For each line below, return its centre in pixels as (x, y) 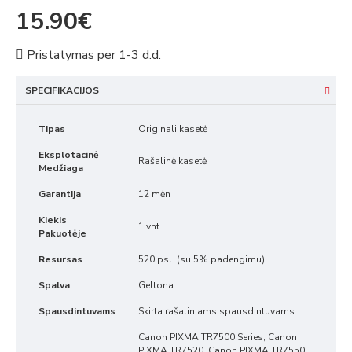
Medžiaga (61, 168)
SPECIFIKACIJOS (62, 90)
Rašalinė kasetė (172, 161)
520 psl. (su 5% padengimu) (202, 259)
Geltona (156, 285)
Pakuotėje (62, 233)
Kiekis (53, 220)
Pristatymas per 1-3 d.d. (92, 55)
